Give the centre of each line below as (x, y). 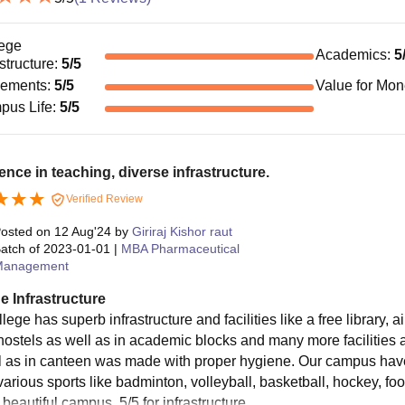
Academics (352, 54)
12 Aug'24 (82, 231)
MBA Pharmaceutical (180, 248)
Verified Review (103, 198)
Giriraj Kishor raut (182, 231)
